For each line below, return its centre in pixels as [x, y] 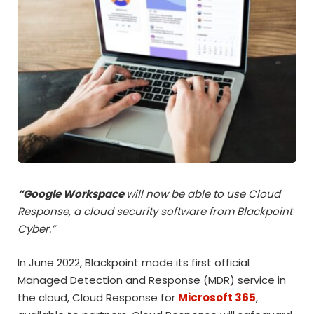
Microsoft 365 [217, 298]
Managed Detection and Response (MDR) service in [152, 280]
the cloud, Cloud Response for [98, 298]
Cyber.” [36, 229]
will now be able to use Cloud [203, 194]
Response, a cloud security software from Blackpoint [155, 212]
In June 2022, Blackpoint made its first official [134, 263]
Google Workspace [75, 194]
